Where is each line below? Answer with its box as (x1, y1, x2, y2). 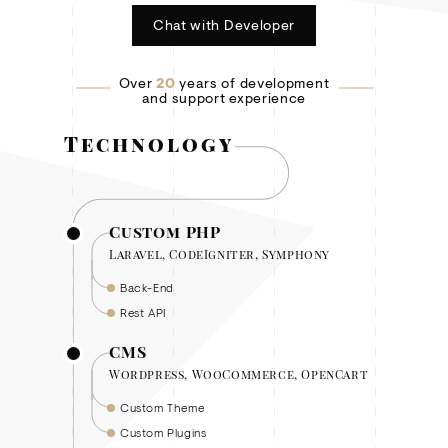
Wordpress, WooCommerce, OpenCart (109, 365, 369, 382)
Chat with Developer (152, 19, 296, 34)
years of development (175, 77, 330, 92)
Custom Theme (120, 402, 205, 415)
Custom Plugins (120, 427, 207, 440)
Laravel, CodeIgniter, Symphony (109, 245, 330, 262)
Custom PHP (109, 220, 221, 242)
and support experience (141, 92, 307, 107)
